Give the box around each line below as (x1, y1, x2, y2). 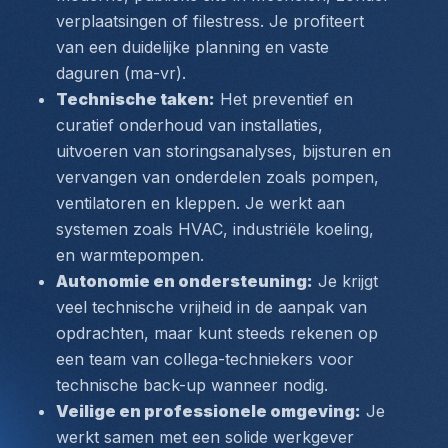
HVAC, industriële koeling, (178, 219, 374, 239)
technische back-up (56, 375, 206, 395)
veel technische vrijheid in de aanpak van (56, 297, 367, 317)
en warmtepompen (56, 245, 200, 265)
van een (56, 37, 122, 57)
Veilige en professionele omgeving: (56, 401, 361, 421)
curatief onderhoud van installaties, (56, 115, 323, 135)
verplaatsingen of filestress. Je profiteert (56, 11, 364, 31)
